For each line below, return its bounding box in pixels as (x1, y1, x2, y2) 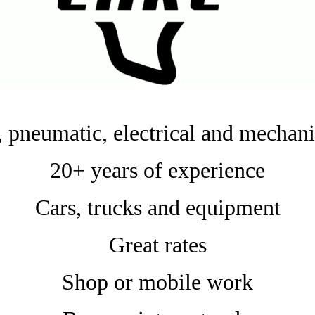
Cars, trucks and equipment (34, 195, 281, 220)
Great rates (108, 232, 207, 257)
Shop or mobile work (62, 269, 253, 295)
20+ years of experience (50, 157, 265, 183)
